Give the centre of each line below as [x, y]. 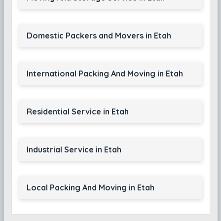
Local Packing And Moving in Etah [90, 187]
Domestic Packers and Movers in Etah [99, 36]
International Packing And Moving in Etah [105, 74]
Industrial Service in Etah [74, 149]
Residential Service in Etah [77, 111]
